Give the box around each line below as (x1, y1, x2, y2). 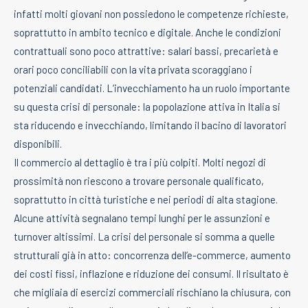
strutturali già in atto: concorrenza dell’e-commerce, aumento (14, 248, 291, 261)
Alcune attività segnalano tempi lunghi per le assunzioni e (14, 211, 270, 224)
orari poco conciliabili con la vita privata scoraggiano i (14, 63, 252, 76)
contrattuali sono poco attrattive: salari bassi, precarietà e (14, 44, 278, 57)
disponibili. (14, 137, 62, 150)
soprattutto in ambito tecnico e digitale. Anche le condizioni (14, 25, 281, 38)
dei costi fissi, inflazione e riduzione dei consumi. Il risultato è (14, 267, 289, 280)
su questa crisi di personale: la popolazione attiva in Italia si (14, 100, 280, 113)
